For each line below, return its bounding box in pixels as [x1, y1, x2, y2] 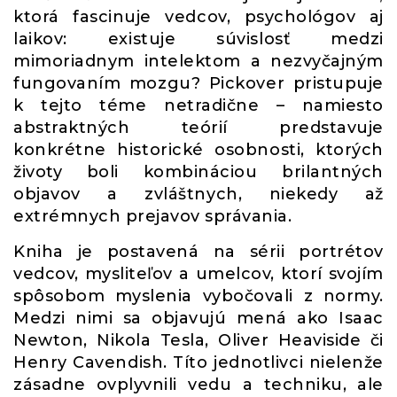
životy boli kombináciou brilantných [13, 162, 384, 182]
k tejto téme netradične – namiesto [13, 96, 384, 115]
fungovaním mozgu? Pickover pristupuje [13, 74, 384, 93]
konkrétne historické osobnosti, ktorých [13, 140, 384, 160]
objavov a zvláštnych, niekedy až [13, 184, 384, 204]
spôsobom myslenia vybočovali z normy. [13, 286, 384, 306]
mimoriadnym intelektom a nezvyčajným [13, 51, 384, 71]
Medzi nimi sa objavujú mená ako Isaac [13, 308, 384, 328]
